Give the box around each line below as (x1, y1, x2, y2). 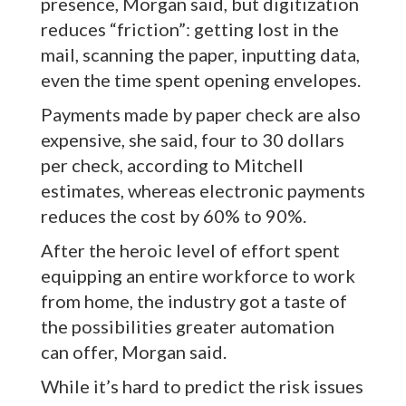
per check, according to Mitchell (41, 154, 304, 177)
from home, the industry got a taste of (41, 290, 347, 313)
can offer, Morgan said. (41, 341, 227, 363)
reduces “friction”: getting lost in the (41, 18, 339, 41)
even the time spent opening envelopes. (41, 69, 361, 92)
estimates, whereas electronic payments (41, 179, 365, 202)
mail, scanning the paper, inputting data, (41, 43, 360, 66)
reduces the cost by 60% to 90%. (41, 205, 306, 227)
